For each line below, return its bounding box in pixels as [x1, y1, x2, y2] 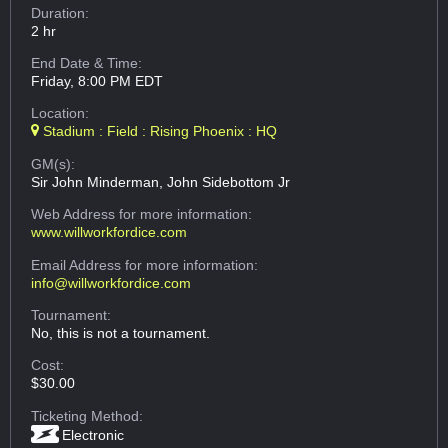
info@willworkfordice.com [31, 274, 192, 291]
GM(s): [31, 155, 76, 172]
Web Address [31, 206, 120, 223]
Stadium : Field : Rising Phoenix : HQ [39, 123, 278, 140]
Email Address [31, 256, 126, 273]
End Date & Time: [31, 55, 143, 72]
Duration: [31, 4, 90, 21]
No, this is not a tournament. [31, 324, 211, 341]
